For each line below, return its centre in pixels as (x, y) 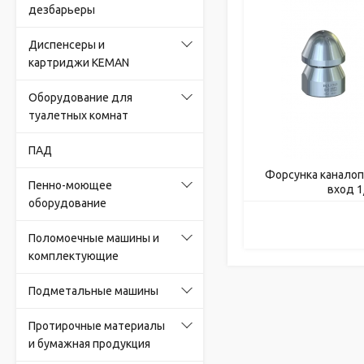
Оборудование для (80, 97)
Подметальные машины (93, 291)
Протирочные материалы (97, 326)
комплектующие (74, 256)
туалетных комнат (78, 115)
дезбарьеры (62, 10)
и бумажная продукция (89, 344)
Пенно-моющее (70, 185)
